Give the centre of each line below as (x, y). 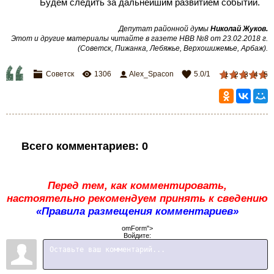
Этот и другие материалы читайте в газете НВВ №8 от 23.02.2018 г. (139, 39)
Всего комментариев (78, 146)
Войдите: (137, 235)
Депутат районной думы (165, 29)
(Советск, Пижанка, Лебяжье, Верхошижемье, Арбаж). (173, 48)
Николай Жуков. (239, 29)
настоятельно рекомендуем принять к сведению (137, 198)
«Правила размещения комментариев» (137, 211)
